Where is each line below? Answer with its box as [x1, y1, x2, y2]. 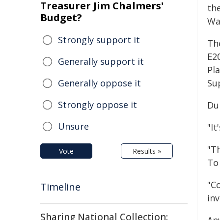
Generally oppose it [58, 77, 141, 89]
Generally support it [58, 55, 144, 67]
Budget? [40, 11, 82, 24]
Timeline [40, 180, 81, 193]
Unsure [58, 120, 89, 132]
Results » [133, 146, 161, 156]
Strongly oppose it [58, 99, 137, 110]
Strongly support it [58, 34, 140, 46]
